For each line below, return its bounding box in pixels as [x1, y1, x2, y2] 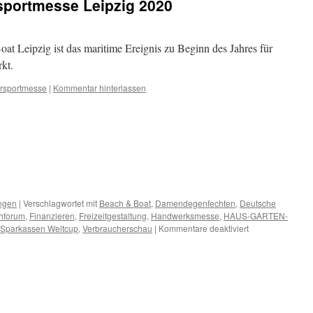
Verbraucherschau [82, 222, 152, 234]
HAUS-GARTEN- [224, 210, 288, 221]
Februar [248, 247, 278, 259]
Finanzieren [29, 210, 75, 221]
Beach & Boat [99, 197, 151, 209]
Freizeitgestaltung [79, 210, 147, 221]
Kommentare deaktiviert [159, 222, 249, 234]
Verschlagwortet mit [23, 197, 97, 209]
